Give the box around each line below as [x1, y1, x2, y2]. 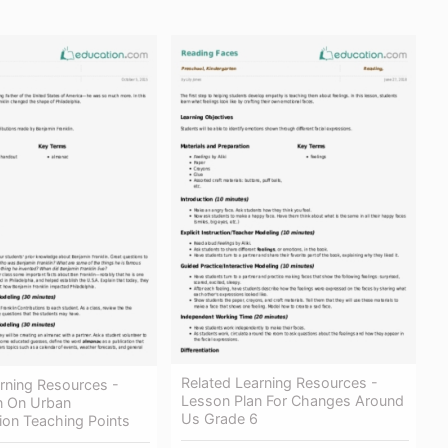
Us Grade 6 [181, 409, 258, 427]
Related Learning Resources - [181, 373, 378, 391]
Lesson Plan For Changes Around [181, 391, 404, 409]
